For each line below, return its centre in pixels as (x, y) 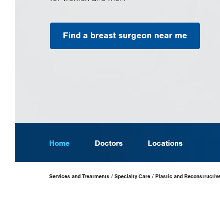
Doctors (109, 143)
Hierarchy (67, 181)
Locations (165, 143)
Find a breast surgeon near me (125, 35)
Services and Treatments (79, 177)
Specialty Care (132, 177)
